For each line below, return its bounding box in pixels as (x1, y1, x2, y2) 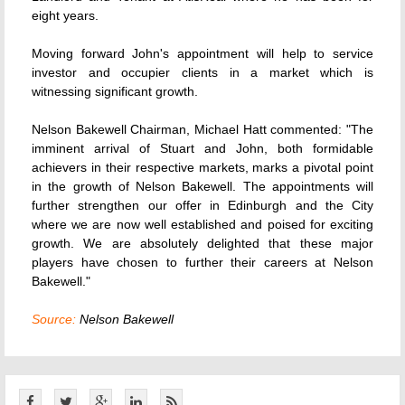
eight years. (32, 8, 99, 23)
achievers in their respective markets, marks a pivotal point (32, 160, 373, 174)
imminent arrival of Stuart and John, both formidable (32, 141, 373, 155)
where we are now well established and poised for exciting (32, 217, 373, 231)
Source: (32, 312, 76, 326)
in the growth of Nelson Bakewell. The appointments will (32, 179, 373, 193)
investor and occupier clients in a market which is (32, 65, 373, 80)
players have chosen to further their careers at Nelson (32, 255, 373, 269)
